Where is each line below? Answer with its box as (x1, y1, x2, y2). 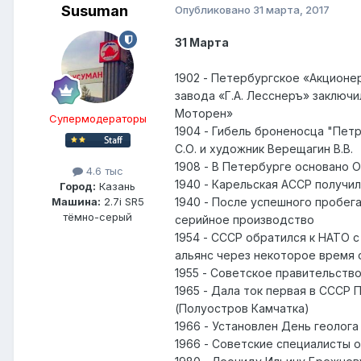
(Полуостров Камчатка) (175, 301, 309, 316)
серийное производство (175, 213, 314, 227)
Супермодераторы (48, 112, 147, 126)
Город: (60, 180, 96, 193)
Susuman (60, 2, 128, 20)
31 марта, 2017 (253, 3, 330, 17)
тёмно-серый (63, 210, 132, 224)
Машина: (51, 195, 101, 209)
